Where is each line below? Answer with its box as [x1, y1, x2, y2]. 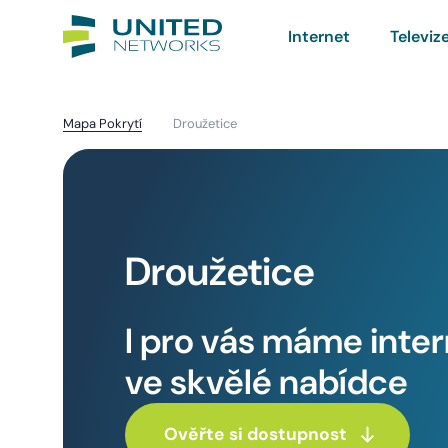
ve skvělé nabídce [125, 358, 409, 405]
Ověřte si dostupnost [163, 422, 351, 445]
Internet [288, 25, 350, 47]
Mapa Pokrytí [63, 114, 142, 132]
